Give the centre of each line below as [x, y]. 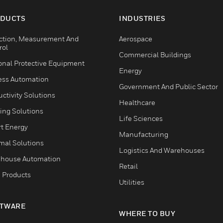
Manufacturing [144, 134]
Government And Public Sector [168, 86]
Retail [128, 166]
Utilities [132, 182]
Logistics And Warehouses [162, 150]
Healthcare [137, 102]
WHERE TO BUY [147, 213]
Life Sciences [141, 118]
